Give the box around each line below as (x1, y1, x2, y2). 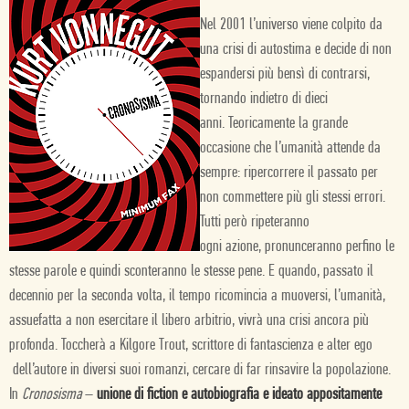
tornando (200, 90, 246, 108)
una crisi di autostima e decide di (200, 41, 369, 58)
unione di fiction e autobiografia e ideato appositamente (97, 386, 382, 404)
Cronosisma (22, 386, 81, 404)
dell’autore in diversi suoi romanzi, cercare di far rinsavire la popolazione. (13, 362, 391, 379)
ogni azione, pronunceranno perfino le (200, 238, 394, 256)
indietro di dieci (250, 90, 328, 108)
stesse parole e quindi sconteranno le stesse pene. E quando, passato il (9, 263, 373, 280)
